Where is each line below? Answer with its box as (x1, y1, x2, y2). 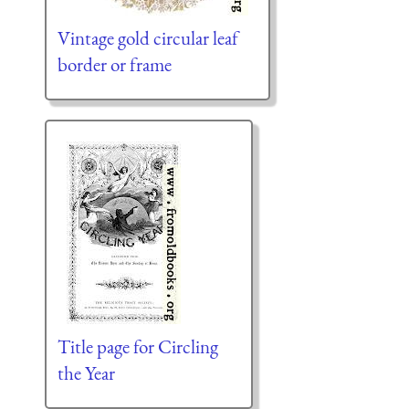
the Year (57, 361, 115, 386)
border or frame (57, 52, 172, 78)
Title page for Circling (57, 334, 218, 360)
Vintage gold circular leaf (57, 26, 238, 51)
